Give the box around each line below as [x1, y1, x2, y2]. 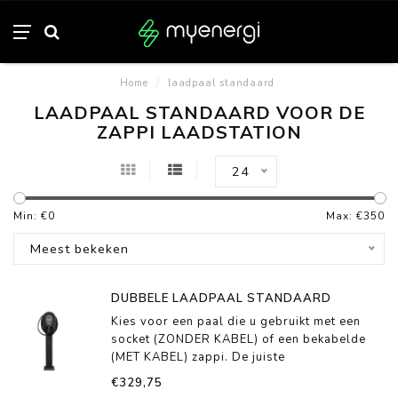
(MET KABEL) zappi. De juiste [111, 349, 285, 365]
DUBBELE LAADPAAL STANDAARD [111, 291, 331, 305]
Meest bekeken [30, 240, 129, 258]
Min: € [13, 209, 48, 223]
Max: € [326, 209, 363, 223]
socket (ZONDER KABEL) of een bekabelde [111, 331, 366, 347]
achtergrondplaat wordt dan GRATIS [111, 367, 330, 383]
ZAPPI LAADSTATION [96, 121, 302, 143]
